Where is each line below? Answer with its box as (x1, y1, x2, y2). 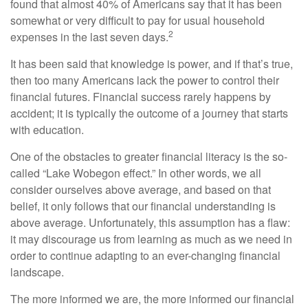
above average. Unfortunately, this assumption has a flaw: (10, 214, 290, 230)
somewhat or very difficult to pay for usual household (10, 12, 265, 28)
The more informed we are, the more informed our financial (10, 291, 294, 307)
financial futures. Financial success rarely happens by (10, 89, 271, 104)
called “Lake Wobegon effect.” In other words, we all (10, 165, 261, 181)
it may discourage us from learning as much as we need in (10, 231, 292, 247)
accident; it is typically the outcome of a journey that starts (10, 105, 288, 121)
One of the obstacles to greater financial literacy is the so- (10, 148, 287, 164)
